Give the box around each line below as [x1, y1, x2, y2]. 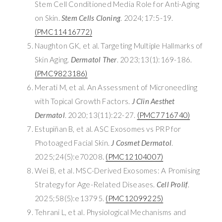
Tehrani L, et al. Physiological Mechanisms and [35, 207, 186, 217]
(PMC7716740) [137, 110, 190, 119]
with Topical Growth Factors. [35, 96, 132, 106]
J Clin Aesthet [131, 96, 175, 106]
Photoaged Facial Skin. [35, 138, 111, 147]
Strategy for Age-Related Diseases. [35, 179, 157, 189]
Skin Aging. [35, 55, 71, 64]
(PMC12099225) [106, 193, 164, 203]
